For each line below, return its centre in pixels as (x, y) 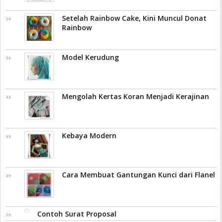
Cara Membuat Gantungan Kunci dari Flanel (139, 175)
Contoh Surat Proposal (77, 214)
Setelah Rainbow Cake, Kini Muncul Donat (134, 18)
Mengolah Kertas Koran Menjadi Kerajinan (136, 96)
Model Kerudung (90, 57)
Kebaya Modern (89, 136)
